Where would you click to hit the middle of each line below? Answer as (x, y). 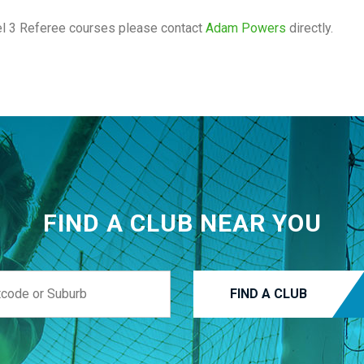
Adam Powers (246, 28)
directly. (310, 28)
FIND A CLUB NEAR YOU (182, 223)
